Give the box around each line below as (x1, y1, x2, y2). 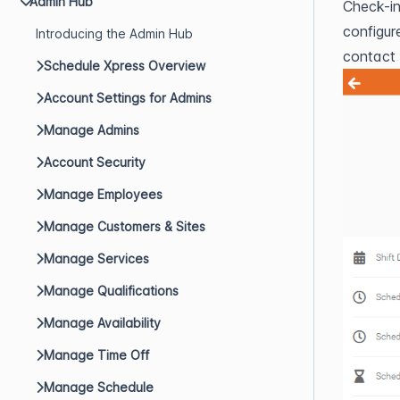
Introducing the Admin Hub (36, 26, 193, 41)
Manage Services (44, 251, 149, 266)
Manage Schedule (44, 379, 154, 395)
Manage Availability (44, 315, 161, 330)
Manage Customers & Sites (44, 219, 205, 234)
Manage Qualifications (44, 283, 179, 298)
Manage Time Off (44, 347, 149, 362)
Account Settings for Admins (44, 90, 212, 105)
